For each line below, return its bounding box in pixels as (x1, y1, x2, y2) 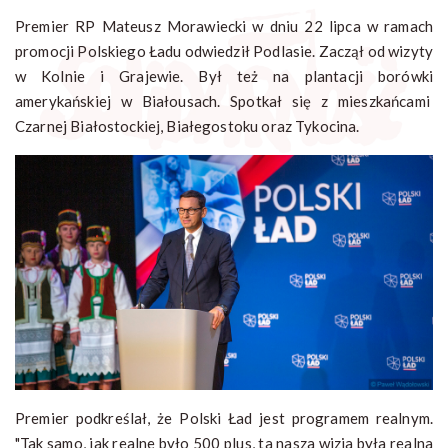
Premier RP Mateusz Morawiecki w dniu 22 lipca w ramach (15, 17, 433, 36)
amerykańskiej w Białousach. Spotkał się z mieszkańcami (15, 92, 433, 111)
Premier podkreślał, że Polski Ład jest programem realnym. (15, 409, 433, 428)
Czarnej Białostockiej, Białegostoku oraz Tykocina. (15, 117, 363, 136)
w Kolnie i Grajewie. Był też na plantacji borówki (15, 67, 433, 86)
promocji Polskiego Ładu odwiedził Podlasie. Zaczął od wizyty (15, 42, 433, 61)
